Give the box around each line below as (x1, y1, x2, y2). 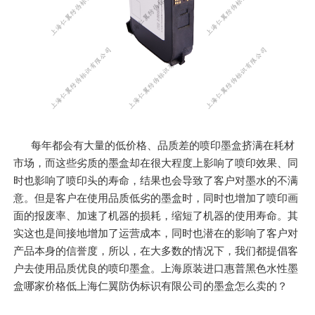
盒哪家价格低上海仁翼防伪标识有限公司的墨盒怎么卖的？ (13, 279, 288, 292)
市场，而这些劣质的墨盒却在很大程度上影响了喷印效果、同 (13, 156, 299, 169)
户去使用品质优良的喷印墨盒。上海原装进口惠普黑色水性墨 (13, 262, 299, 274)
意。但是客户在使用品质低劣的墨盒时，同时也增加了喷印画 (13, 191, 299, 204)
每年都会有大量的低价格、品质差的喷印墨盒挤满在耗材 (31, 139, 295, 151)
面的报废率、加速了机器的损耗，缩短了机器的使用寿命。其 (13, 209, 299, 221)
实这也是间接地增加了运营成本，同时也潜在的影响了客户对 (13, 226, 299, 239)
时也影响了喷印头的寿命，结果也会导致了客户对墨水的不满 (13, 174, 299, 186)
